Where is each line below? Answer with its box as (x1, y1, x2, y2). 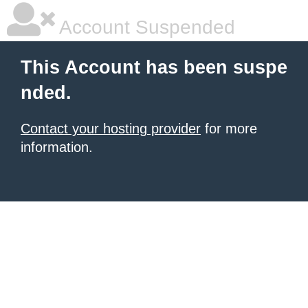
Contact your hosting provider (21, 121, 201, 136)
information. (21, 140, 93, 155)
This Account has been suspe (21, 57, 287, 78)
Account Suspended (55, 16, 235, 38)
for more (201, 121, 257, 136)
